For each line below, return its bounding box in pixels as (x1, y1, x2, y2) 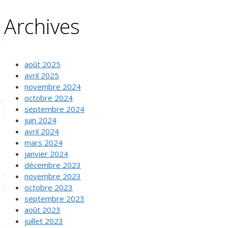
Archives (4, 12, 80, 40)
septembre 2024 (24, 103, 84, 114)
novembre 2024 (24, 81, 81, 92)
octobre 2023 (24, 182, 73, 192)
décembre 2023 (24, 159, 81, 170)
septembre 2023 (24, 193, 84, 204)
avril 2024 (24, 126, 59, 136)
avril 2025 (24, 70, 59, 80)
